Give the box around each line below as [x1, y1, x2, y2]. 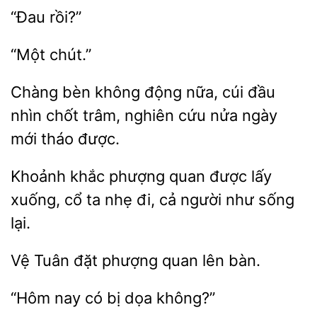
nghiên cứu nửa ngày [120, 106, 277, 125]
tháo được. [37, 129, 120, 148]
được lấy [205, 167, 272, 185]
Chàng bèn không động [11, 83, 186, 101]
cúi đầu [218, 83, 275, 101]
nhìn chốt [11, 106, 83, 125]
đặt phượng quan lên [69, 251, 229, 270]
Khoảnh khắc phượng [11, 167, 169, 185]
